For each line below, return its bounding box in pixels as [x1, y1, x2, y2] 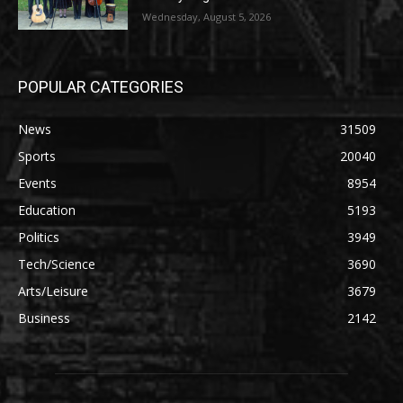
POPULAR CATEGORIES [18, 77, 184, 97]
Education [18, 201, 76, 219]
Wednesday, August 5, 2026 [142, 9, 272, 23]
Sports [18, 148, 56, 166]
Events [18, 175, 57, 193]
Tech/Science [18, 255, 95, 273]
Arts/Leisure [18, 282, 88, 300]
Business [18, 309, 70, 327]
